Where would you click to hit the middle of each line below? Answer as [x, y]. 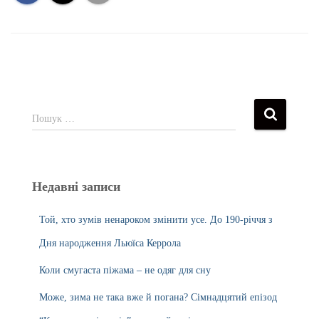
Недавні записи [76, 187]
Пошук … [53, 119]
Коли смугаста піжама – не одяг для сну [125, 270]
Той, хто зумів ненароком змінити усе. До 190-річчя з [156, 220]
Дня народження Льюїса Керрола [110, 243]
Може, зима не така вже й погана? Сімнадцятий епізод [158, 297]
